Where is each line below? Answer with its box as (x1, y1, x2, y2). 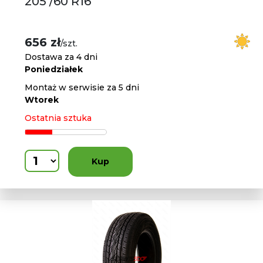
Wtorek (25, 95, 59, 105)
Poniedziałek (25, 64, 83, 75)
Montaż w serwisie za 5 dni (25, 82, 140, 93)
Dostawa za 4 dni (25, 52, 98, 62)
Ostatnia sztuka (25, 113, 92, 123)
